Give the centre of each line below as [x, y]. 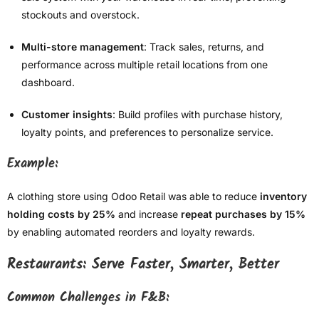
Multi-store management [83, 47]
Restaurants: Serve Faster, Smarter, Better [143, 265]
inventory [283, 197]
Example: [32, 164]
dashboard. [48, 83]
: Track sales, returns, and [204, 47]
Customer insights [67, 115]
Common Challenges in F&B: [88, 298]
